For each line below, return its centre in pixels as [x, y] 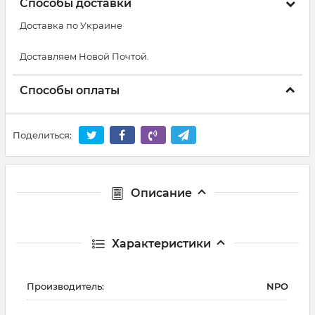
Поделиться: [42, 135]
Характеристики [161, 243]
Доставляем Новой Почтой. [84, 56]
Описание [161, 193]
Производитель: [65, 286]
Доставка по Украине [71, 25]
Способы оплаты [70, 90]
